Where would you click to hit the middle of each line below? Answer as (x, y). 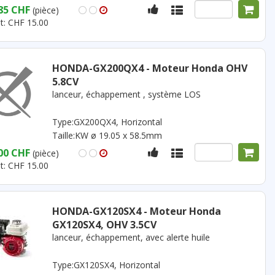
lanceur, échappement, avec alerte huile (131, 237)
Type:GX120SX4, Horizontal (106, 265)
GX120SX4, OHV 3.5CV (104, 225)
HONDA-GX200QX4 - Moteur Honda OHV (149, 68)
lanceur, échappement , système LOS (126, 94)
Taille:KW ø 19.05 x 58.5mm (107, 135)
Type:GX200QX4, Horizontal (107, 122)
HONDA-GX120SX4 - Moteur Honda (136, 211)
